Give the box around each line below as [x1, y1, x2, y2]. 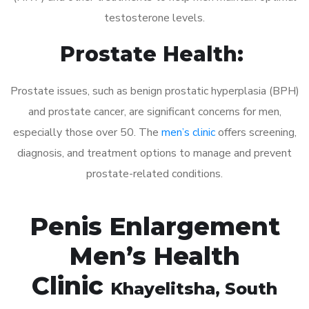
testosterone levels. [104, 10, 205, 26]
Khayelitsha [110, 278, 215, 299]
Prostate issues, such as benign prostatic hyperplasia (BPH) [10, 83, 299, 99]
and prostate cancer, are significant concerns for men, [28, 103, 281, 119]
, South [215, 278, 277, 299]
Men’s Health [69, 240, 240, 271]
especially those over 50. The [12, 124, 161, 140]
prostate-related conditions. [86, 166, 223, 181]
